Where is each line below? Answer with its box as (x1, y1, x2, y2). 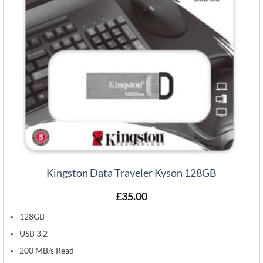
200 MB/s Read (19, 246, 75, 256)
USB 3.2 (19, 229, 48, 239)
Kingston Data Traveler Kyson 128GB (46, 166, 217, 180)
